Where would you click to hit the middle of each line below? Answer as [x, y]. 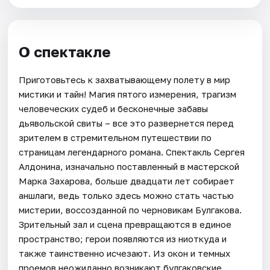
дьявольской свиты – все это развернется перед [127, 123]
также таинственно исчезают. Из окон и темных [125, 253]
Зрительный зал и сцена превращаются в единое [125, 224]
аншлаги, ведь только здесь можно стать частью [127, 195]
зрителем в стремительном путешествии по [115, 137]
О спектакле [65, 51]
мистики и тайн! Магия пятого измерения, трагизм [128, 94]
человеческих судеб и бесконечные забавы [114, 108]
